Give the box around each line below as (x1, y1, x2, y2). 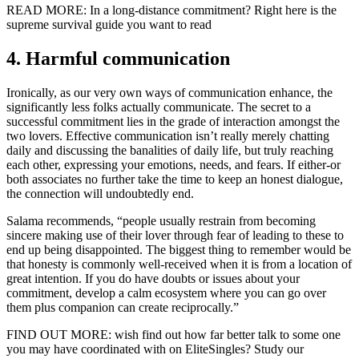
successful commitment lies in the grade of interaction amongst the (6, 114, 340, 128)
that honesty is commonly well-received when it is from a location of (6, 256, 352, 271)
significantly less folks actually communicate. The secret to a (6, 99, 311, 114)
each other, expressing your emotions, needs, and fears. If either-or (6, 157, 341, 171)
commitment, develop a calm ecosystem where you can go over (6, 285, 326, 300)
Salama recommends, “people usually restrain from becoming (6, 213, 316, 228)
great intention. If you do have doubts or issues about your (6, 271, 300, 285)
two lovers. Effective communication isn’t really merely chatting (6, 128, 329, 143)
